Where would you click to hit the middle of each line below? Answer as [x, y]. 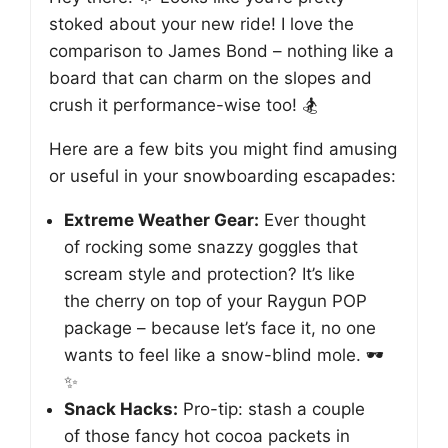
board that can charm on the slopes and [210, 78]
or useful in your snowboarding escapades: [222, 176]
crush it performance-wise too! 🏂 [183, 105]
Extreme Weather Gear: [161, 220]
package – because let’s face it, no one [220, 328]
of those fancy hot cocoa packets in [207, 436]
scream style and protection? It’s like [209, 274]
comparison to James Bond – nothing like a [221, 51]
